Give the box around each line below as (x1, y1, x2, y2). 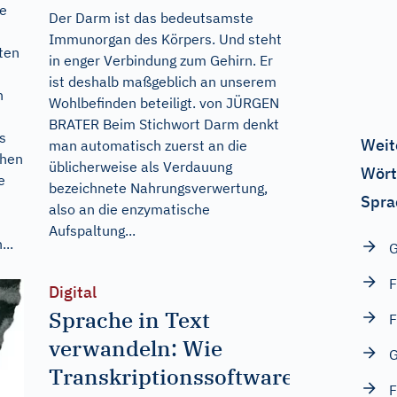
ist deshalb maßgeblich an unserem (48, 72, 276, 90)
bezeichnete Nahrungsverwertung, (48, 178, 268, 197)
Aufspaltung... (48, 221, 136, 239)
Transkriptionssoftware (48, 362, 293, 391)
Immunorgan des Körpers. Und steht (48, 29, 282, 48)
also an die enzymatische (48, 199, 210, 218)
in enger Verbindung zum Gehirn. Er (48, 51, 273, 69)
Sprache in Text (48, 306, 210, 334)
